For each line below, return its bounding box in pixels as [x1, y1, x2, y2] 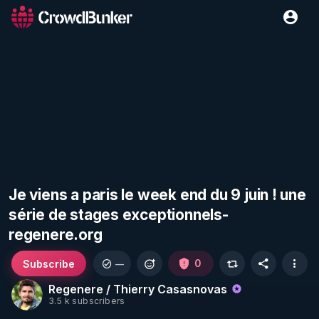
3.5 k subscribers [48, 296, 125, 307]
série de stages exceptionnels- [9, 206, 229, 224]
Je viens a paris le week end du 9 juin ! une [9, 186, 306, 204]
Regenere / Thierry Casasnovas [48, 281, 230, 296]
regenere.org [9, 226, 103, 244]
